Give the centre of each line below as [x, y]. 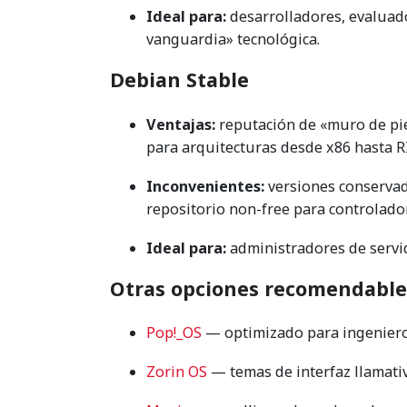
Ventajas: [181, 124]
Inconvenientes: [205, 186]
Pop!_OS [174, 333]
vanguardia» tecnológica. [233, 40]
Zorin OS [177, 372]
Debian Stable [179, 80]
